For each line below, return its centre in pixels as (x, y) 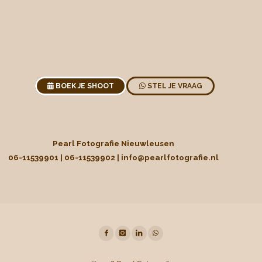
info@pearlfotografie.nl (170, 157)
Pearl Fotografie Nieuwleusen (113, 143)
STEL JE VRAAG (174, 86)
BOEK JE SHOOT (85, 86)
